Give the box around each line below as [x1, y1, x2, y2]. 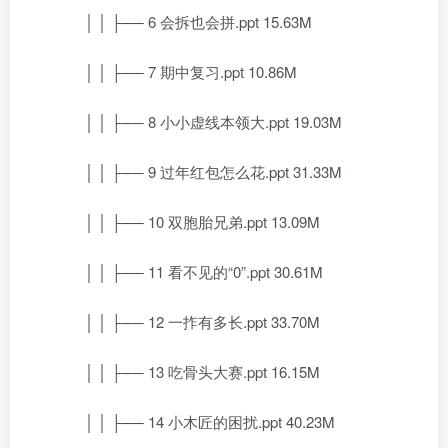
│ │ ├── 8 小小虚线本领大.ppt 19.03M [55, 111, 342, 132]
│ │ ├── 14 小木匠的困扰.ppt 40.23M [55, 411, 335, 432]
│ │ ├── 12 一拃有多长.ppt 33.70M [55, 311, 320, 332]
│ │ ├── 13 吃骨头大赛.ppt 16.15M [55, 361, 320, 382]
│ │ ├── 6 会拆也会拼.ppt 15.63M [55, 11, 312, 32]
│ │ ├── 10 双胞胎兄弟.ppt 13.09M [55, 211, 320, 232]
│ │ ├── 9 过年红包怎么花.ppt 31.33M [55, 161, 342, 182]
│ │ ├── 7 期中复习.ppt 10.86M [55, 61, 297, 82]
